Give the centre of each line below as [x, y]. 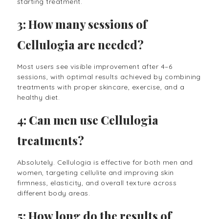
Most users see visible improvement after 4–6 [95, 67]
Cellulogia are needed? [80, 44]
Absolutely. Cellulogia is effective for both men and [105, 163]
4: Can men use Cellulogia [88, 120]
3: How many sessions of [82, 24]
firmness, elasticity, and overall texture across [97, 183]
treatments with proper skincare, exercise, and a [101, 87]
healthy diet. [39, 98]
